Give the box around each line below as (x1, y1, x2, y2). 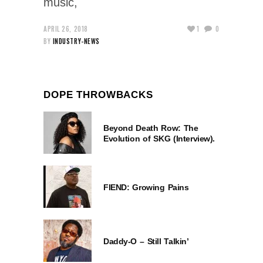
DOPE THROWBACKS (43, 89, 153, 100)
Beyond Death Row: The (103, 123, 198, 133)
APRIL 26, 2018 (43, 23, 88, 33)
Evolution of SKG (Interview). (103, 133, 215, 143)
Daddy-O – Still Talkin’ (103, 236, 189, 246)
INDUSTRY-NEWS (52, 36, 100, 46)
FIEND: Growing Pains (103, 182, 189, 192)
